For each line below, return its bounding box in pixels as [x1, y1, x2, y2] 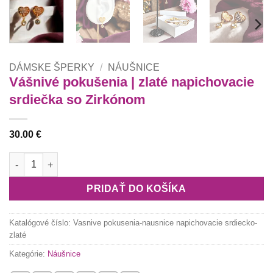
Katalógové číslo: [9, 218, 73, 227]
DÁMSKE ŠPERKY [9, 62, 94, 73]
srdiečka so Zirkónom [9, 92, 146, 108]
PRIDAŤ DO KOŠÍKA [87, 183, 186, 194]
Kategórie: [9, 249, 48, 258]
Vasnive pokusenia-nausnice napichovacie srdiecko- [73, 218, 257, 227]
